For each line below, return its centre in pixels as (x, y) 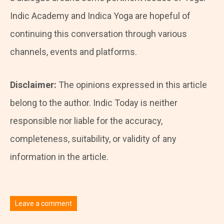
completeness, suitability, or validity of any (93, 139)
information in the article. (59, 157)
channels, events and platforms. (73, 52)
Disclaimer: (34, 85)
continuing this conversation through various (98, 34)
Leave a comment (43, 204)
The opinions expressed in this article (133, 85)
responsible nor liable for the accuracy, (86, 121)
